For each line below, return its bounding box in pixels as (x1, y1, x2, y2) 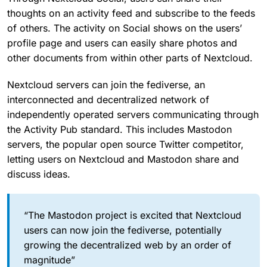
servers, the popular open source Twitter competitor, (7, 138, 244, 150)
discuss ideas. (7, 167, 70, 180)
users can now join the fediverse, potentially (24, 223, 222, 236)
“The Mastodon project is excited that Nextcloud (24, 209, 241, 221)
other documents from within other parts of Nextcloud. (7, 51, 253, 64)
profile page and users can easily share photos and (7, 36, 237, 49)
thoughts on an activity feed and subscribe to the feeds (7, 7, 255, 19)
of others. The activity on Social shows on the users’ (7, 21, 242, 34)
